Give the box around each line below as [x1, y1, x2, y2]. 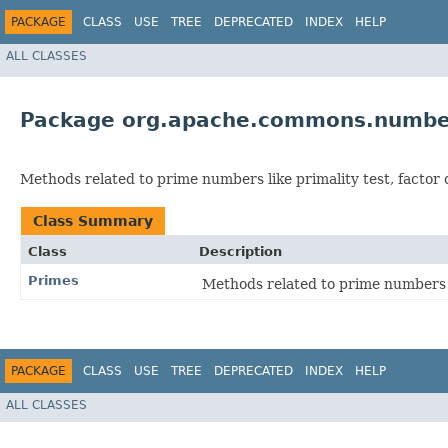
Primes [28, 273, 79, 289]
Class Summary [33, 213, 153, 230]
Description [199, 244, 282, 260]
